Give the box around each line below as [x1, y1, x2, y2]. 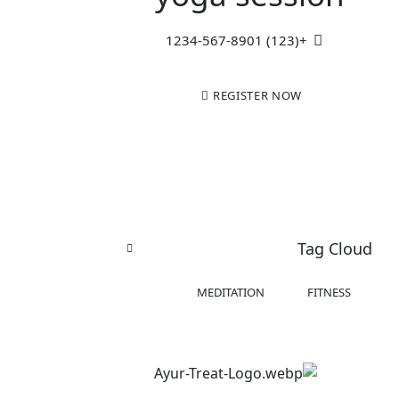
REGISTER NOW [213, 87, 302, 104]
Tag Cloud [297, 238, 372, 260]
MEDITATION [197, 284, 265, 301]
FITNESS [307, 284, 351, 301]
